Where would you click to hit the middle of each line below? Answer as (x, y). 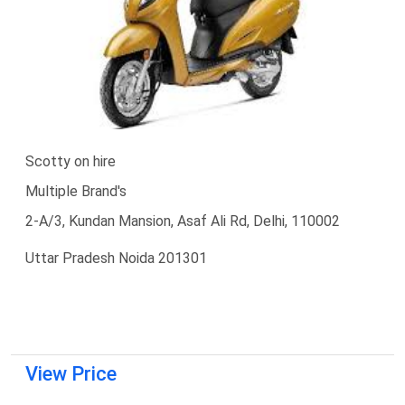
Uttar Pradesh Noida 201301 (116, 258)
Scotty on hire (71, 161)
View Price (71, 373)
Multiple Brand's (76, 191)
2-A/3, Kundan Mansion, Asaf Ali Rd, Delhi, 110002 (183, 221)
